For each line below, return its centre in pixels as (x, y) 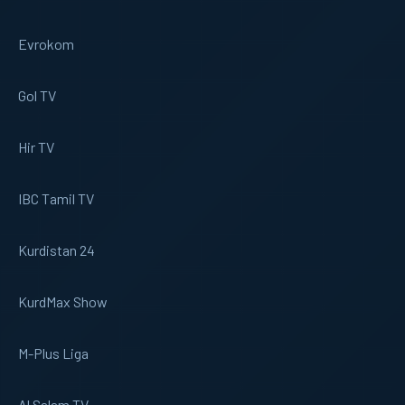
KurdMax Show (63, 301)
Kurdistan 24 (57, 250)
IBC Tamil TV (56, 198)
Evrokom (46, 43)
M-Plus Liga (53, 353)
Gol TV (37, 95)
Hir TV (36, 146)
